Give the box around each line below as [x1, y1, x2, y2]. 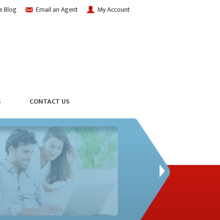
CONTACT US [29, 96, 70, 107]
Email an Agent [36, 4, 78, 15]
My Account [97, 4, 130, 15]
